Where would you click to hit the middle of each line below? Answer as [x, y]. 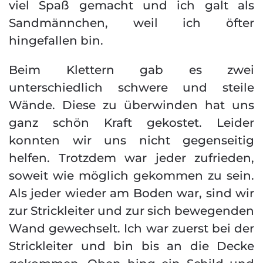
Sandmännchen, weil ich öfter [131, 23]
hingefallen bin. [56, 41]
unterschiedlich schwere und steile [131, 87]
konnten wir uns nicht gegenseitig [131, 140]
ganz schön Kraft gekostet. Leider [131, 123]
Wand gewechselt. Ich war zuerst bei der [131, 228]
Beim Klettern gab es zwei [131, 70]
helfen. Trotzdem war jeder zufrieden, [131, 158]
